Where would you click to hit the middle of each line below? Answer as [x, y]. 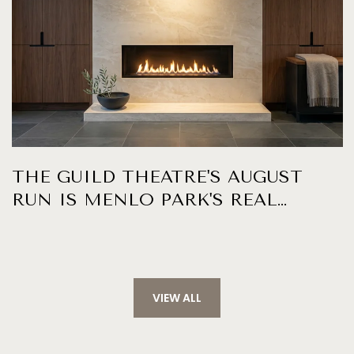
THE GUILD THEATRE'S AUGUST [157, 177]
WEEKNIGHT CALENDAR [124, 222]
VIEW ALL [177, 298]
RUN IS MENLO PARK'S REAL [145, 200]
